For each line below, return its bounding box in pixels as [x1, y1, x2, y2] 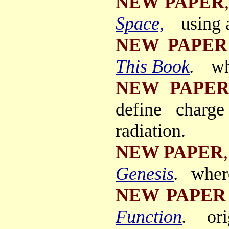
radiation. [116, 121, 186, 141]
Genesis [116, 164, 174, 184]
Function [116, 207, 182, 227]
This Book [116, 56, 190, 77]
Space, [116, 13, 164, 34]
